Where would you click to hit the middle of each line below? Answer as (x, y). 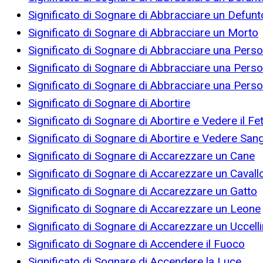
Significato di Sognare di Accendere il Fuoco (136, 244)
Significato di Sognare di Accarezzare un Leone (144, 209)
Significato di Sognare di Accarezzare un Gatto (143, 191)
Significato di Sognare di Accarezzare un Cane (141, 156)
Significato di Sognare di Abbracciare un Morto (143, 33)
